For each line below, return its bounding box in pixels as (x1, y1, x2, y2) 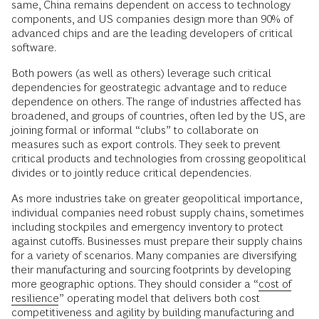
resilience (11, 291, 59, 304)
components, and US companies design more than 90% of (11, 12, 293, 25)
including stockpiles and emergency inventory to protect (11, 220, 283, 233)
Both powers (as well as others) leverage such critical (11, 66, 271, 79)
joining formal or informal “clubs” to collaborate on (11, 123, 258, 136)
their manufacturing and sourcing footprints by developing (11, 263, 291, 276)
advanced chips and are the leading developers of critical (11, 26, 293, 39)
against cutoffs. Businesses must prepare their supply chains (11, 234, 303, 247)
